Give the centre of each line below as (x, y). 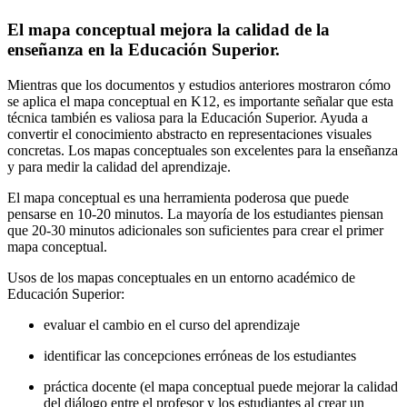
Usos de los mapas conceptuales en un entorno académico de (181, 277)
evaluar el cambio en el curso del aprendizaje (172, 324)
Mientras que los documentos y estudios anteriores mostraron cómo (199, 84)
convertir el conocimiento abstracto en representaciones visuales (189, 134)
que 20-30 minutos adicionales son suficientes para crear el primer (195, 230)
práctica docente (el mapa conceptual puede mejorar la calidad (221, 386)
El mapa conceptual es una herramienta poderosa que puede (178, 197)
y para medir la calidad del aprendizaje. (119, 166)
